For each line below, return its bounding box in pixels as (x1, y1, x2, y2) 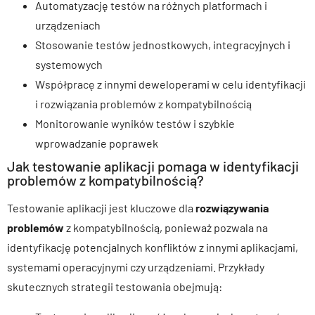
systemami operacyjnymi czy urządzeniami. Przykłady (7, 260, 264, 274)
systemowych (35, 58, 103, 72)
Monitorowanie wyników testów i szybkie (35, 117, 235, 131)
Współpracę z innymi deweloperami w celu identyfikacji (35, 77, 306, 91)
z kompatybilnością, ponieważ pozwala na (64, 221, 268, 235)
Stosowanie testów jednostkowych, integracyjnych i (35, 38, 290, 52)
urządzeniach (35, 18, 101, 32)
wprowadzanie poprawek (35, 136, 158, 150)
